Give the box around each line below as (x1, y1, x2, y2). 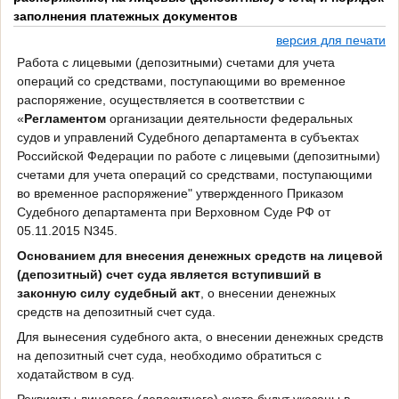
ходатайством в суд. (16, 366, 134, 381)
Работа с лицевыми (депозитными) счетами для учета (16, 54, 335, 69)
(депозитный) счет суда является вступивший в (16, 266, 322, 281)
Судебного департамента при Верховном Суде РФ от (16, 204, 330, 219)
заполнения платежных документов (13, 9, 238, 24)
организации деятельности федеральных (105, 110, 353, 126)
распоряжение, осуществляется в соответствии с (16, 92, 305, 107)
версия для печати (276, 33, 386, 48)
